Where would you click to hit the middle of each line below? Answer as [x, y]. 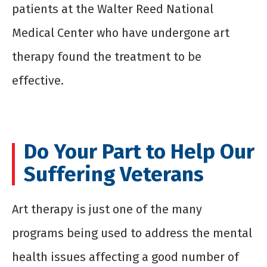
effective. [38, 81]
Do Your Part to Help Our [139, 152]
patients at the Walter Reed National [113, 9]
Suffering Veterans [114, 174]
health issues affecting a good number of [125, 257]
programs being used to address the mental [132, 233]
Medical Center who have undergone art [121, 33]
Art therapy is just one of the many [107, 209]
